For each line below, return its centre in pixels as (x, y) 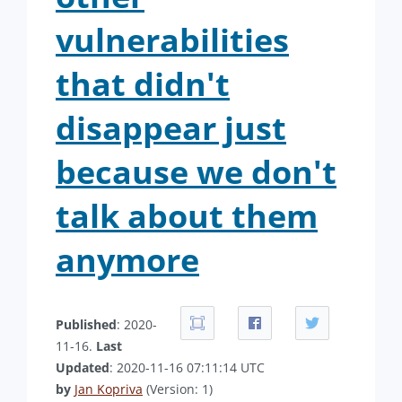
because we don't (196, 172)
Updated (83, 367)
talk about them (187, 216)
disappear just (171, 128)
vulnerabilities (172, 40)
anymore (127, 260)
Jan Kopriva (109, 389)
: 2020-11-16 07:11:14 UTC (187, 367)
